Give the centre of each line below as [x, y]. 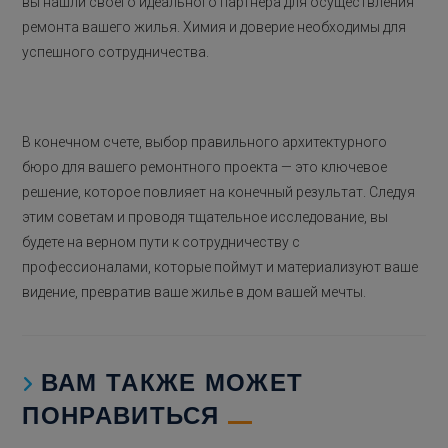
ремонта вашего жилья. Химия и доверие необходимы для [214, 26]
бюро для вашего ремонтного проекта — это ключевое [205, 166]
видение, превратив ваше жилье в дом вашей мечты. [194, 291]
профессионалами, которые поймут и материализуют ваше [220, 266]
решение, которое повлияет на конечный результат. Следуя [219, 191]
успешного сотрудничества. [116, 51]
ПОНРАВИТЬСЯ [121, 415]
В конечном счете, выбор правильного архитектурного [205, 141]
